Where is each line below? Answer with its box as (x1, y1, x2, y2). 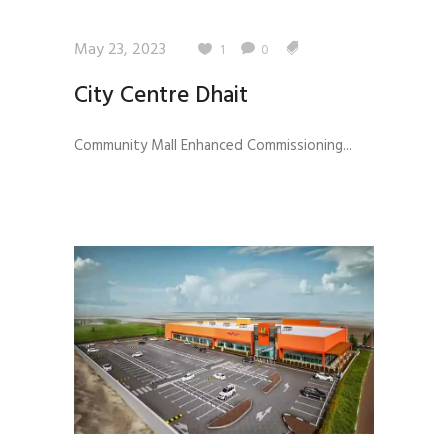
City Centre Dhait (74, 77, 248, 115)
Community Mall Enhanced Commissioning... (74, 133, 352, 158)
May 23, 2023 (74, 36, 166, 63)
